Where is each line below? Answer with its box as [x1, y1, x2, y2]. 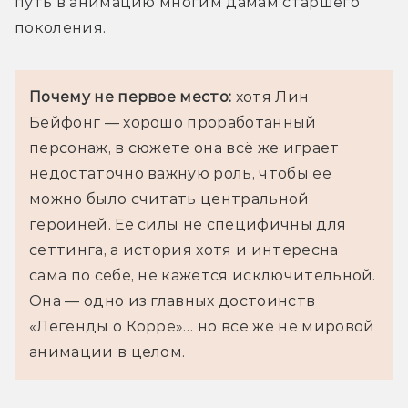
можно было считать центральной [29, 190, 310, 209]
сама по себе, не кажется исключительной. [29, 267, 376, 285]
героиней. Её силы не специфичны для [29, 216, 347, 234]
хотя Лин [231, 88, 310, 107]
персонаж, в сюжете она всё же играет [29, 139, 340, 158]
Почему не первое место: [29, 88, 232, 107]
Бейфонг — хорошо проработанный [29, 114, 317, 132]
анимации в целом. [29, 343, 186, 362]
